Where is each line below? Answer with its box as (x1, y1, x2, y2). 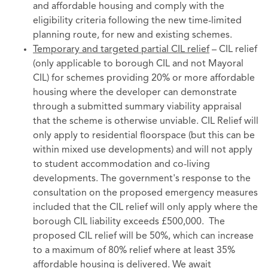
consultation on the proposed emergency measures (33, 188, 258, 199)
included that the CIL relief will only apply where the (33, 203, 258, 213)
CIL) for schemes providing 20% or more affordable (33, 74, 255, 84)
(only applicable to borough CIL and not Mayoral (33, 59, 243, 69)
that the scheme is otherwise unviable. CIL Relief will (33, 117, 258, 127)
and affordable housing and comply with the (33, 2, 224, 12)
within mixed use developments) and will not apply (33, 145, 252, 156)
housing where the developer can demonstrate (33, 88, 237, 98)
